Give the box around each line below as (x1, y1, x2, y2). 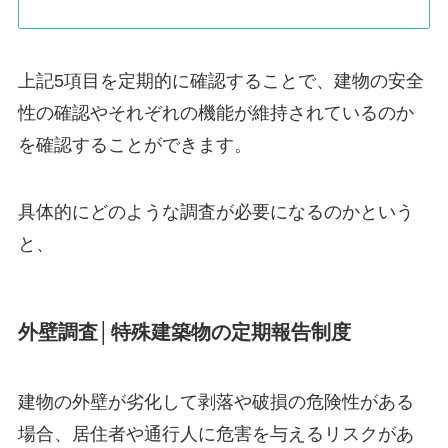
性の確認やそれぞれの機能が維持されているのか (17, 102, 414, 123)
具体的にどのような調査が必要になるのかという (17, 202, 414, 223)
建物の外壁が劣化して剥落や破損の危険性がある (17, 391, 414, 412)
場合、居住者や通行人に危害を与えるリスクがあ (17, 423, 414, 444)
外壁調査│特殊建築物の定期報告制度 (17, 321, 351, 344)
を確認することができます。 (17, 134, 252, 155)
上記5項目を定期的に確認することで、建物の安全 (17, 70, 424, 91)
